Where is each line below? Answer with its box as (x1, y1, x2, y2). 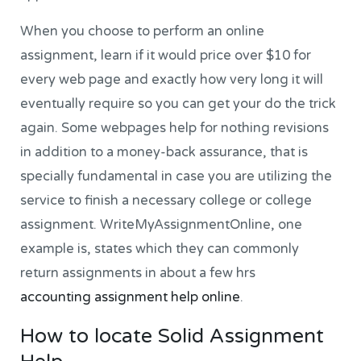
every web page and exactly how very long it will (20, 72, 324, 89)
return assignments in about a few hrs (20, 265, 256, 282)
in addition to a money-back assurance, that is (20, 144, 309, 161)
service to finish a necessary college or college (20, 193, 313, 210)
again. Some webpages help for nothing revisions (20, 120, 330, 137)
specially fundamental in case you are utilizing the (20, 168, 333, 185)
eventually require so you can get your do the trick (20, 96, 337, 113)
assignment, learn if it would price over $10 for (20, 48, 312, 64)
